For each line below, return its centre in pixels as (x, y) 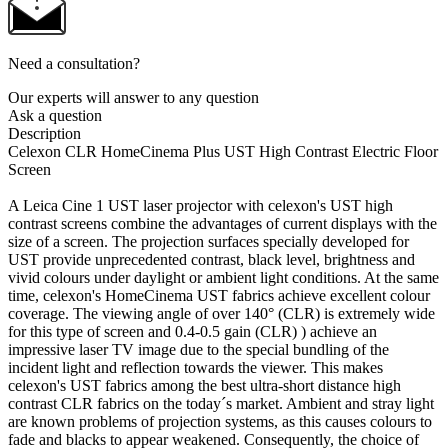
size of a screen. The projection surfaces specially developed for (208, 241)
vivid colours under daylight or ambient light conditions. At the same (223, 277)
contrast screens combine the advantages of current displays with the (222, 223)
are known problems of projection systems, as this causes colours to (220, 421)
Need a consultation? (74, 63)
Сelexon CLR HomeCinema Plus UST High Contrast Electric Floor (223, 151)
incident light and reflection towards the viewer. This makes (195, 367)
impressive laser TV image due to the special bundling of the (198, 349)
